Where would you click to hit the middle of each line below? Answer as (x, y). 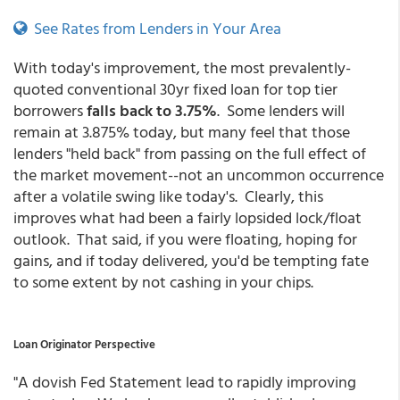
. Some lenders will (281, 110)
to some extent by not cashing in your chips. (163, 282)
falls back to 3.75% (152, 110)
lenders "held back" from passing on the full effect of (190, 153)
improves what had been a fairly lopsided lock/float (187, 217)
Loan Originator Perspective (84, 344)
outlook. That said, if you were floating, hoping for (185, 239)
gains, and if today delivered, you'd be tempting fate (191, 260)
